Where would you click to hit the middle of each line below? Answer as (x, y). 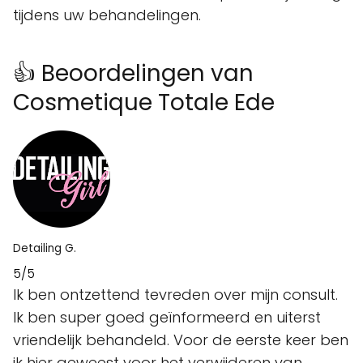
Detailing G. (45, 248)
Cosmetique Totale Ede (144, 102)
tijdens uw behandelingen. (107, 15)
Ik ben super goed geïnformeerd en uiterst (167, 317)
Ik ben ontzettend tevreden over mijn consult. (175, 294)
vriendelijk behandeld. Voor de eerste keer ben (181, 340)
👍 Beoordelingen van (133, 73)
